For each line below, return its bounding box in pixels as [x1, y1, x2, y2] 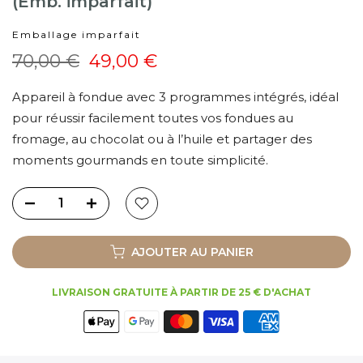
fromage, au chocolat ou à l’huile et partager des [12, 130, 312, 147]
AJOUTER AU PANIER [126, 244, 249, 259]
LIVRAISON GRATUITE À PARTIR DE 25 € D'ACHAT [52, 285, 311, 298]
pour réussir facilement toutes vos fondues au [12, 109, 293, 126]
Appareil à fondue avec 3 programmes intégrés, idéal [12, 88, 339, 105]
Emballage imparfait [12, 28, 141, 41]
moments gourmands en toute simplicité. [12, 152, 268, 168]
